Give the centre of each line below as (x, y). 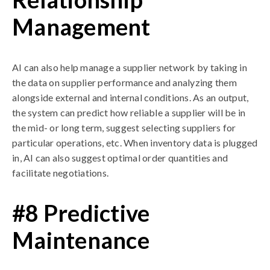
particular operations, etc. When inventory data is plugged (135, 143)
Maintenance (81, 240)
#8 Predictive (81, 213)
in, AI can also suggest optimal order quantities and (120, 158)
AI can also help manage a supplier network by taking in (130, 67)
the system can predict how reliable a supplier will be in (129, 112)
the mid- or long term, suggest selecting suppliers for (124, 127)
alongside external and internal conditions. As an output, (130, 97)
